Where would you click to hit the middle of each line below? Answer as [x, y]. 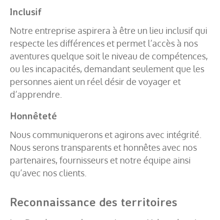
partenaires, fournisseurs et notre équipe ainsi [100, 160]
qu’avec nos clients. [48, 173]
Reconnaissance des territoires [94, 202]
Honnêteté [33, 115]
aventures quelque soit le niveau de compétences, [109, 56]
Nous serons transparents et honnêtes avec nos [103, 147]
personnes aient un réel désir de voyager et [95, 81]
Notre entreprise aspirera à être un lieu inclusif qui [109, 30]
